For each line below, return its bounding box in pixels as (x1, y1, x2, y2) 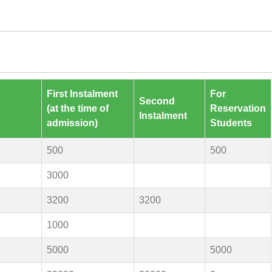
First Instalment (47, 89, 118, 99)
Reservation (210, 103, 267, 114)
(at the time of (47, 103, 109, 114)
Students (210, 118, 253, 128)
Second (139, 96, 175, 106)
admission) (47, 118, 98, 128)
